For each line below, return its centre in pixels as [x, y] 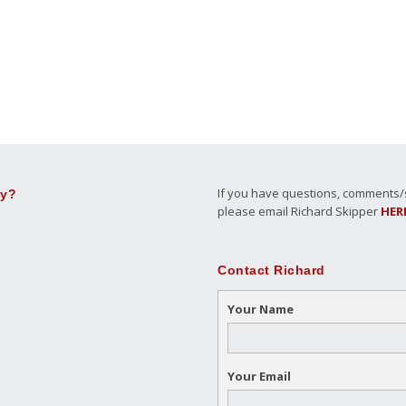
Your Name [261, 309]
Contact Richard [271, 270]
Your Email [259, 376]
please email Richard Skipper [299, 211]
